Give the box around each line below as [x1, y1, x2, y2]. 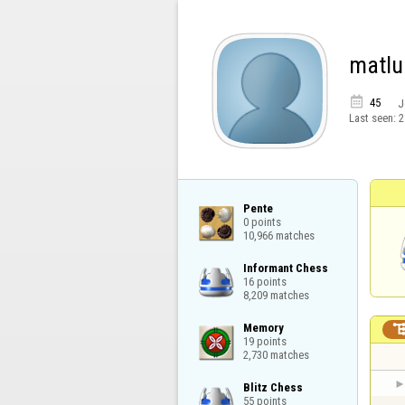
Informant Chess [242, 260, 328, 275]
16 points [242, 274, 287, 288]
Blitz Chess [242, 381, 303, 395]
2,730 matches [242, 347, 309, 362]
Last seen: [348, 111, 399, 125]
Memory [242, 320, 284, 334]
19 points [242, 334, 287, 348]
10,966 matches [242, 228, 315, 242]
